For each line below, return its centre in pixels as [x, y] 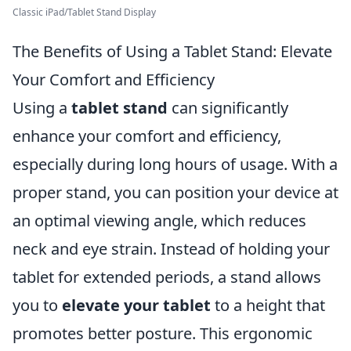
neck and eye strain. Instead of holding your [171, 249]
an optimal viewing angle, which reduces [159, 221]
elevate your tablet [136, 305]
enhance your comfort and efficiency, [147, 136]
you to [37, 305]
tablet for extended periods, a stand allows [167, 277]
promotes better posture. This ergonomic [163, 333]
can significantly [228, 108]
